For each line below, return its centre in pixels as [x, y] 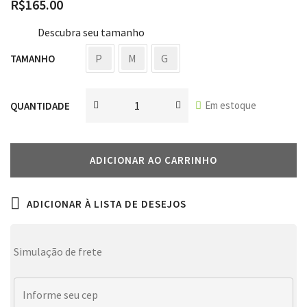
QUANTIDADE [40, 106]
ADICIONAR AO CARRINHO [153, 160]
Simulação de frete [58, 251]
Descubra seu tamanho [91, 32]
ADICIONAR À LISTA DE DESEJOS [107, 204]
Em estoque [231, 105]
